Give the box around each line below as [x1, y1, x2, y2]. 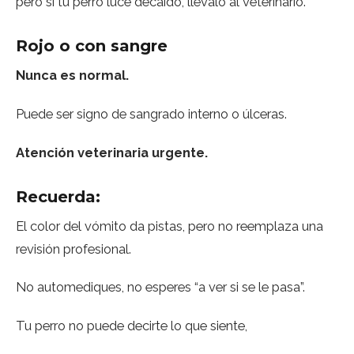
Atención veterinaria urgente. [16, 144, 208, 160]
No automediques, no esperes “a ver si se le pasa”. [16, 279, 305, 296]
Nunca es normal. [16, 67, 129, 83]
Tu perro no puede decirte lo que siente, [16, 318, 247, 334]
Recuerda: [16, 186, 100, 206]
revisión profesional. [16, 240, 131, 257]
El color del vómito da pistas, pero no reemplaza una [16, 217, 323, 234]
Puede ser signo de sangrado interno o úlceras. [16, 105, 287, 122]
